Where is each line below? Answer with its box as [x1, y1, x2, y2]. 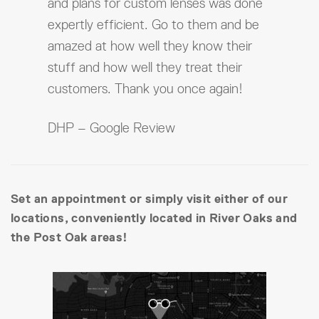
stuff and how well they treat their [48, 60, 242, 75]
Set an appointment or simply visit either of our [11, 192, 288, 206]
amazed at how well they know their [48, 38, 252, 54]
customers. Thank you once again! [48, 81, 243, 97]
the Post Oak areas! [11, 231, 128, 245]
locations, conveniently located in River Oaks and [11, 211, 298, 226]
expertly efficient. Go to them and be [48, 17, 259, 33]
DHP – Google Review [48, 120, 175, 136]
